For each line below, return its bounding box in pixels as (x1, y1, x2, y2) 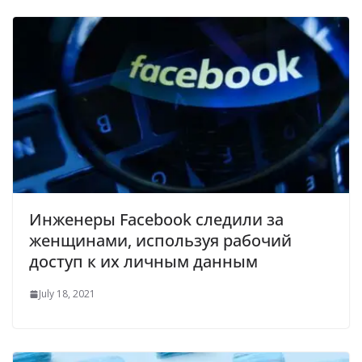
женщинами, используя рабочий (29, 229, 292, 252)
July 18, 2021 (39, 287, 95, 301)
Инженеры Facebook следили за (29, 208, 284, 231)
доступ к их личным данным (29, 250, 258, 273)
